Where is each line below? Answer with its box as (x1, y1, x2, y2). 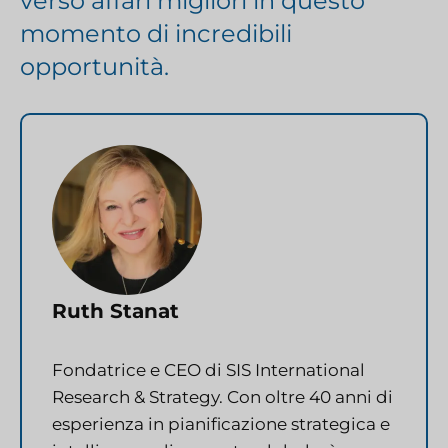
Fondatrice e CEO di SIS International (52, 359, 365, 380)
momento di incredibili (20, 18, 292, 48)
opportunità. (20, 51, 169, 81)
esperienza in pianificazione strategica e (52, 413, 390, 434)
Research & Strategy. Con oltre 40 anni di (52, 386, 393, 407)
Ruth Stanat (52, 298, 179, 323)
